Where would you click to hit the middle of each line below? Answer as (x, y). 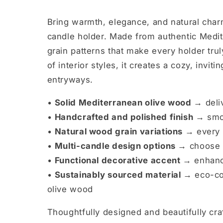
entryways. (70, 79)
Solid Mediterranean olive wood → (128, 102)
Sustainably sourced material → (123, 174)
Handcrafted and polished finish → (129, 117)
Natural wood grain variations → (124, 131)
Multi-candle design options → (121, 146)
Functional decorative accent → (123, 160)
